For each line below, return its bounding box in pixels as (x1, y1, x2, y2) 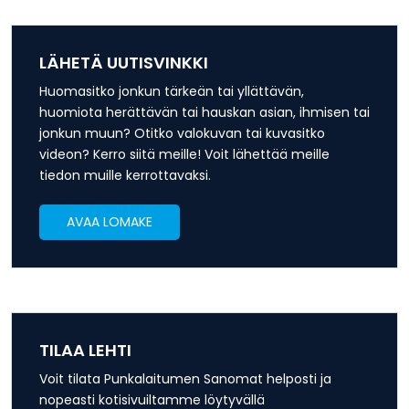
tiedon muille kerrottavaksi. (39, 166, 211, 185)
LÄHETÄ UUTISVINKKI (39, 51, 208, 75)
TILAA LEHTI (39, 339, 131, 362)
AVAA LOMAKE (67, 213, 152, 232)
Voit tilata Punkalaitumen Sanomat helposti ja (39, 370, 331, 389)
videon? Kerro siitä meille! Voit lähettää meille (39, 145, 330, 164)
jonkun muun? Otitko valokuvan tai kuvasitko (39, 124, 325, 143)
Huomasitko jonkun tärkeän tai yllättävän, (39, 82, 304, 101)
